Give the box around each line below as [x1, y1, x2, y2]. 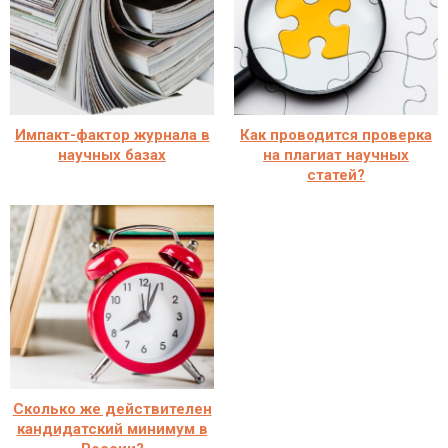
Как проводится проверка [240, 125, 432, 144]
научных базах [58, 145, 166, 164]
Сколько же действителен [12, 399, 212, 418]
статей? [307, 165, 365, 184]
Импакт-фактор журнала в [14, 125, 210, 144]
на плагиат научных [263, 145, 409, 164]
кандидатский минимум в [16, 419, 208, 438]
